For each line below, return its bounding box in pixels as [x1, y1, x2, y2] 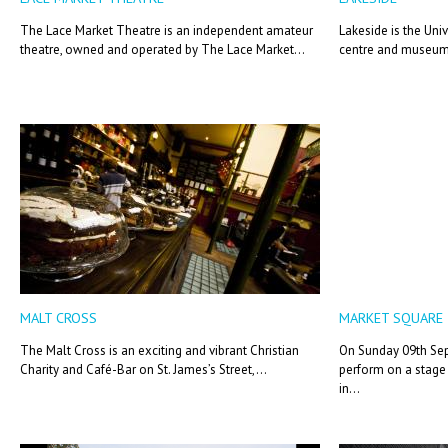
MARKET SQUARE [339, 308, 443, 328]
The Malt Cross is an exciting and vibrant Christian [20, 342, 299, 360]
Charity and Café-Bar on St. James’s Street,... [20, 361, 267, 379]
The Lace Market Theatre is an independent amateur [20, 22, 313, 40]
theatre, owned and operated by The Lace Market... [20, 41, 305, 59]
